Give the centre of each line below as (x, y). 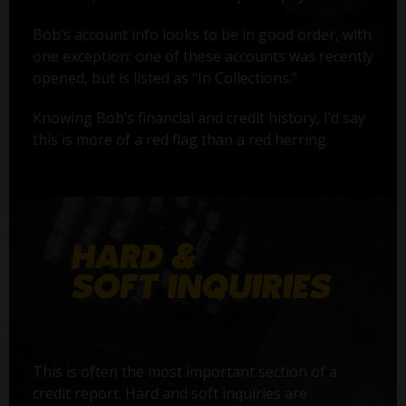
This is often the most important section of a (184, 371)
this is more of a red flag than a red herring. (180, 140)
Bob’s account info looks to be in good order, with (202, 35)
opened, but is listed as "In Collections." (164, 78)
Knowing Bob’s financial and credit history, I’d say (198, 118)
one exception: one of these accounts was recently (203, 57)
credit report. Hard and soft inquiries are (169, 393)
